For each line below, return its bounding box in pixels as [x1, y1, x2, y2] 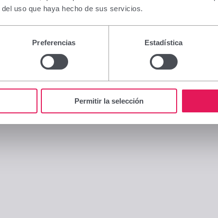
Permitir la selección [74, 96, 144, 105]
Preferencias [32, 38, 76, 47]
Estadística [144, 38, 183, 47]
